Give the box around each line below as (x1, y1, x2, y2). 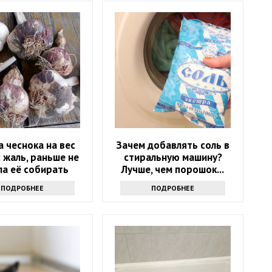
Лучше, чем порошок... (121, 163, 225, 177)
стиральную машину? (123, 151, 222, 165)
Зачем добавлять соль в (116, 138, 230, 152)
